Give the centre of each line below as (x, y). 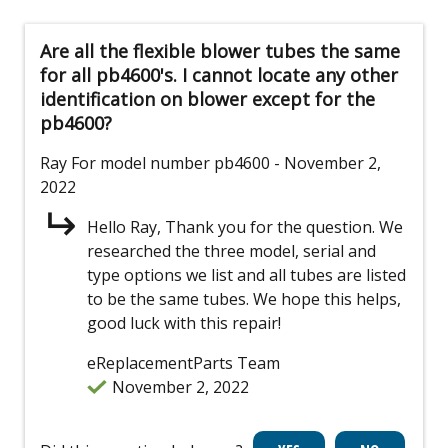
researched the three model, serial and (231, 251)
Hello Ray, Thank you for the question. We (245, 227)
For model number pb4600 (170, 163)
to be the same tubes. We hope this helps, (244, 299)
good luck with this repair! (184, 323)
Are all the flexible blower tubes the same (220, 51)
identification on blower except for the (207, 99)
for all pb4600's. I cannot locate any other (219, 75)
